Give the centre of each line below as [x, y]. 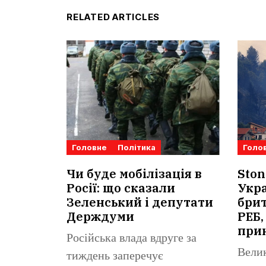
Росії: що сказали [121, 188]
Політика [137, 148]
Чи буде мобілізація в [134, 174]
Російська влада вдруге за [132, 239]
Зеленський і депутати [140, 202]
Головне [89, 148]
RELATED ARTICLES [113, 17]
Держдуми [100, 217]
